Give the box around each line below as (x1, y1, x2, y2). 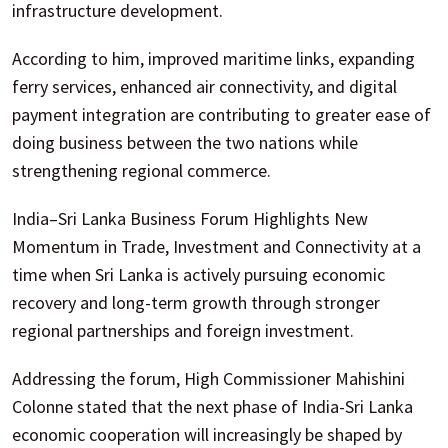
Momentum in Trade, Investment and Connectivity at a (12, 234, 421, 258)
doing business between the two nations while (12, 130, 358, 154)
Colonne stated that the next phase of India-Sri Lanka (12, 394, 413, 418)
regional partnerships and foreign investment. (12, 318, 354, 342)
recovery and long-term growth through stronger (12, 290, 380, 314)
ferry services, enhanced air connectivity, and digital (12, 74, 397, 98)
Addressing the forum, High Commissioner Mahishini (12, 366, 405, 390)
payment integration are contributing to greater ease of (12, 102, 431, 126)
